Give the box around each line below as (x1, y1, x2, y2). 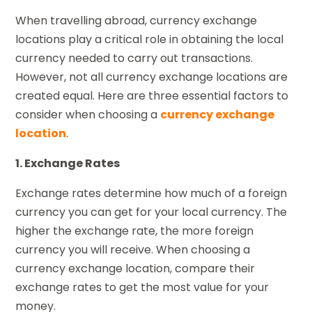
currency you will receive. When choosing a (15, 242, 251, 258)
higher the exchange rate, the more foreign (15, 223, 254, 240)
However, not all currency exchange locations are (15, 69, 288, 86)
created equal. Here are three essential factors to (15, 88, 289, 104)
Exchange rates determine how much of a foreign (15, 185, 288, 202)
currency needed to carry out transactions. (15, 50, 253, 67)
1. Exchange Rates (15, 155, 120, 172)
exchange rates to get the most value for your (15, 279, 270, 296)
